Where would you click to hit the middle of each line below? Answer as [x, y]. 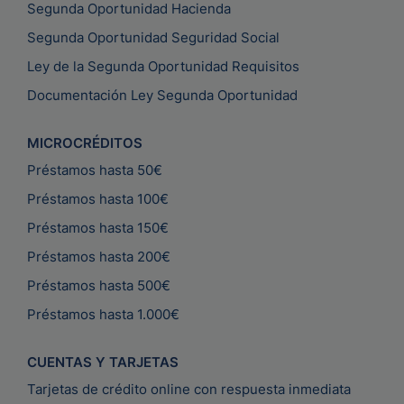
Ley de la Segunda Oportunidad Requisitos [163, 66]
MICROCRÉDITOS [85, 142]
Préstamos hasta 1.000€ [103, 314]
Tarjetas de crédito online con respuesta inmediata [189, 389]
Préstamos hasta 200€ [99, 256]
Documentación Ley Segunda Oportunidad [162, 95]
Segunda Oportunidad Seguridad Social [153, 37]
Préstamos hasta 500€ [99, 285]
